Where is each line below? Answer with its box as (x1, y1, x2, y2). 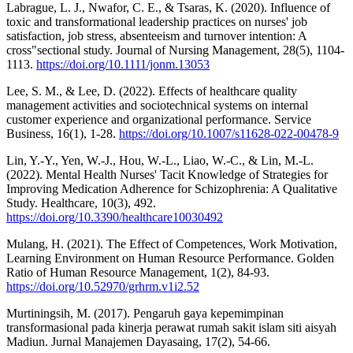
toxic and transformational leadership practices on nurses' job (6, 14, 307, 28)
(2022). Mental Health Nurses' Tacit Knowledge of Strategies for (6, 167, 328, 181)
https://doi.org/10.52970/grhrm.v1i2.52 (6, 279, 199, 293)
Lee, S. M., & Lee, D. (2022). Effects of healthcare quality (6, 84, 297, 98)
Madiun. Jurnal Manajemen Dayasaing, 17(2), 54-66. (6, 334, 270, 348)
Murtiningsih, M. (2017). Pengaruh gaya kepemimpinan (6, 306, 284, 320)
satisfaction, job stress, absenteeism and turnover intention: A (6, 28, 307, 43)
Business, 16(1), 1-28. (6, 126, 119, 140)
